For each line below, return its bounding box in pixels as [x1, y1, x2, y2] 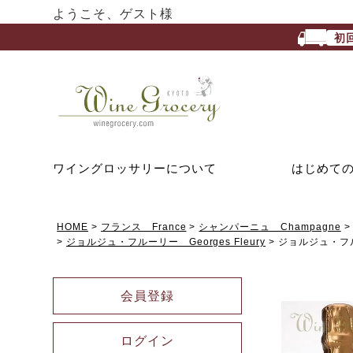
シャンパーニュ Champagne [199, 221, 341, 232]
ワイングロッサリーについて [53, 161, 217, 175]
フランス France [100, 221, 187, 232]
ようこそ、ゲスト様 [53, 7, 173, 20]
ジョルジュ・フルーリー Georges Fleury [66, 236, 266, 247]
